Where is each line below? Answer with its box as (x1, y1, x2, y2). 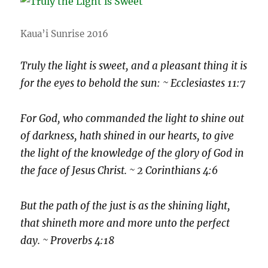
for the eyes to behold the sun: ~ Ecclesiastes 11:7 (20, 77, 246, 90)
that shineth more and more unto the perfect (20, 216, 230, 230)
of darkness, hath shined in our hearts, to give (20, 129, 234, 143)
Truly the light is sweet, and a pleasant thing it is (20, 59, 248, 73)
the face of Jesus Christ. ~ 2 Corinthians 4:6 (20, 164, 218, 178)
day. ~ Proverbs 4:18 (20, 233, 115, 247)
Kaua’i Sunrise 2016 (20, 28, 109, 40)
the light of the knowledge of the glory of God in (20, 147, 245, 160)
